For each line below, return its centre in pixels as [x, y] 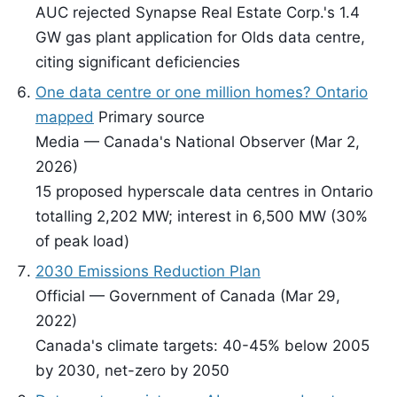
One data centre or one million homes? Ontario [202, 92]
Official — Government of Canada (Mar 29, [188, 296]
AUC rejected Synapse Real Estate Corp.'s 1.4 [198, 12]
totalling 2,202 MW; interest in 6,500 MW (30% [202, 216]
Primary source [152, 117]
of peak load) [82, 241]
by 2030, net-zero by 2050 [132, 370]
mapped [65, 117]
